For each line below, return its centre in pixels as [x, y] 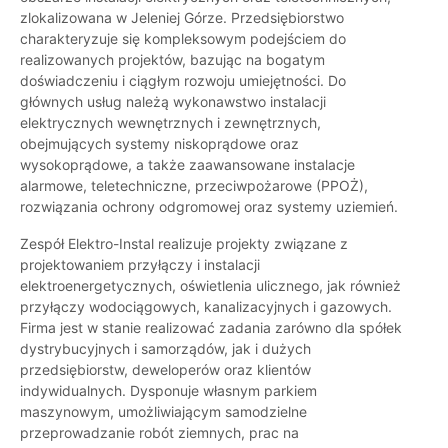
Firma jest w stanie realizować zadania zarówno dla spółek [211, 328]
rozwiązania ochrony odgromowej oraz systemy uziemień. [209, 207]
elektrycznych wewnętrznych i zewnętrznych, [170, 123]
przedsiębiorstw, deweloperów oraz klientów [165, 370]
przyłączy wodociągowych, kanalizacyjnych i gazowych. [206, 307]
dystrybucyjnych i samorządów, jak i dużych [165, 349]
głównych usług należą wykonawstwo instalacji [173, 102]
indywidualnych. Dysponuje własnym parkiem [168, 391]
